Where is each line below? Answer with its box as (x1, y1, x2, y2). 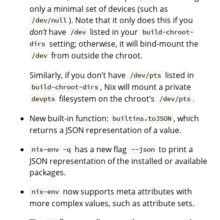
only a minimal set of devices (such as (29, 3, 168, 14)
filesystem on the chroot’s (57, 93, 157, 104)
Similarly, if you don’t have (29, 69, 128, 81)
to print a (156, 143, 193, 155)
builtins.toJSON (112, 114, 172, 123)
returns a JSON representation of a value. (29, 124, 181, 136)
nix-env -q (31, 145, 71, 154)
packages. (29, 166, 66, 178)
